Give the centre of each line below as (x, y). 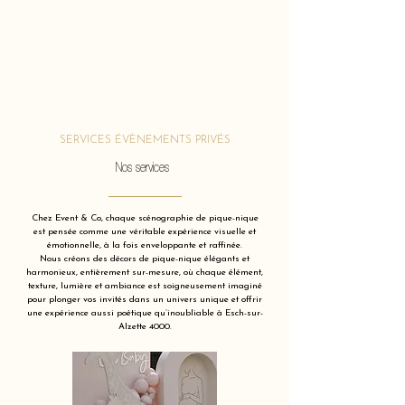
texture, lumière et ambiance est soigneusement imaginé (145, 286)
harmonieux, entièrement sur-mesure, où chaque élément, (145, 273)
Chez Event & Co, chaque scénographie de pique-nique (145, 218)
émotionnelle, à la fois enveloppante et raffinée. (145, 245)
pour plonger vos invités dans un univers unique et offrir (145, 300)
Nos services (145, 167)
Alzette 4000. (145, 327)
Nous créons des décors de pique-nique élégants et (145, 259)
